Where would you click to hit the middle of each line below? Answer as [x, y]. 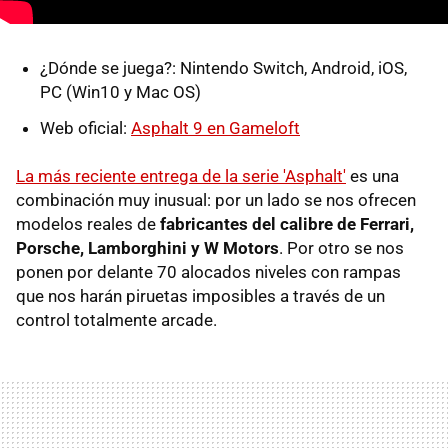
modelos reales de [88, 223]
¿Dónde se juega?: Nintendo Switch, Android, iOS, [223, 67]
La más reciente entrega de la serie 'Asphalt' [181, 175]
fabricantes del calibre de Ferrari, [287, 223]
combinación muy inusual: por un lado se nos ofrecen [216, 199]
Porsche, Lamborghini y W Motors [147, 247]
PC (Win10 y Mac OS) [120, 91]
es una [372, 175]
